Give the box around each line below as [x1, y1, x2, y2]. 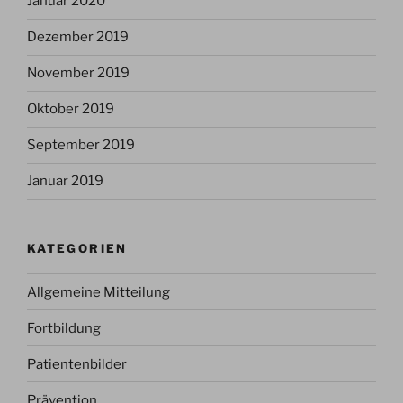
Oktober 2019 [27, 101, 114, 118]
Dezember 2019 [27, 29, 129, 46]
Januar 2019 [27, 173, 103, 190]
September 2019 [27, 137, 135, 154]
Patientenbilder [27, 355, 127, 372]
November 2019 [27, 65, 130, 82]
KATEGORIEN [27, 240, 128, 255]
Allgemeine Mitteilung [27, 283, 170, 300]
